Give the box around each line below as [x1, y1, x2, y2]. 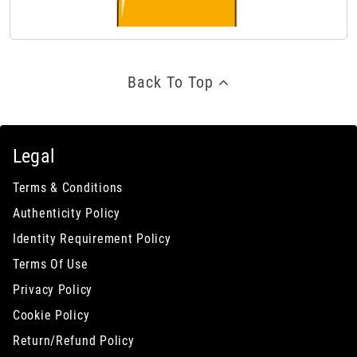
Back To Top [127, 73, 218, 92]
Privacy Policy [13, 282, 93, 298]
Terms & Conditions [13, 180, 123, 196]
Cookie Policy [13, 308, 90, 324]
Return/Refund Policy [13, 333, 135, 349]
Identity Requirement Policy [13, 231, 171, 247]
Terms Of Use [13, 257, 88, 273]
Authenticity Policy [13, 206, 120, 222]
